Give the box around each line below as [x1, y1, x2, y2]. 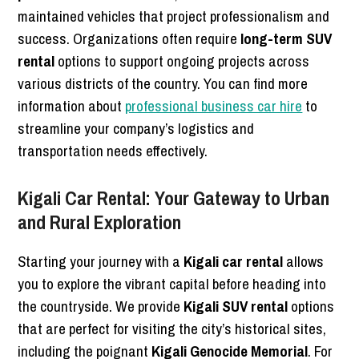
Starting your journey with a [18, 251, 184, 272]
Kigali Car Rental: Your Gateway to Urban [18, 185, 330, 212]
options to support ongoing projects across [54, 50, 310, 72]
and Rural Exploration [18, 209, 182, 236]
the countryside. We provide [18, 296, 184, 317]
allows [283, 251, 325, 272]
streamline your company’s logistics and [18, 118, 255, 139]
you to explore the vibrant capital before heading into [18, 273, 327, 295]
